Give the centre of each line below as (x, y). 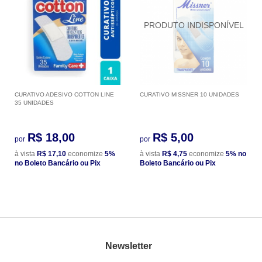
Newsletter (128, 246)
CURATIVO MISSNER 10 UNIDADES (189, 94)
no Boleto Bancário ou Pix (58, 163)
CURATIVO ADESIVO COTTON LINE (64, 94)
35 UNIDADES (34, 102)
